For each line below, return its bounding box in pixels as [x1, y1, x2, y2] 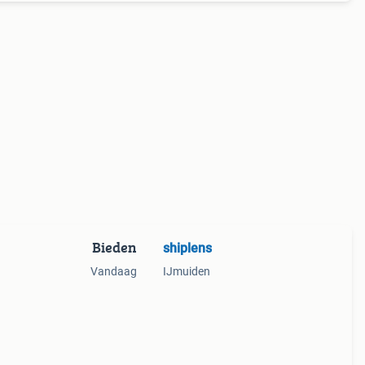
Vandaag [90, 265, 137, 278]
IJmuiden [162, 265, 210, 278]
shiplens [162, 240, 212, 256]
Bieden [91, 236, 137, 258]
